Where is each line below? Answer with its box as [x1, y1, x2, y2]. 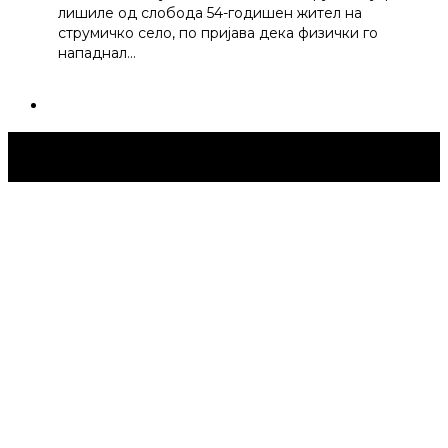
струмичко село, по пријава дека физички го [58, 24, 378, 43]
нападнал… [58, 44, 136, 63]
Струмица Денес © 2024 [32, 148, 196, 165]
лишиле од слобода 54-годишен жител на [58, 4, 362, 23]
